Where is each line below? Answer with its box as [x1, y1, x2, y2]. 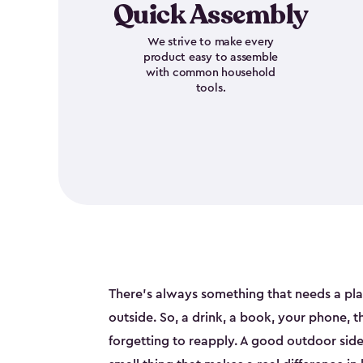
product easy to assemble [143, 52, 279, 63]
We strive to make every [147, 36, 275, 48]
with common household [146, 67, 275, 79]
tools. [195, 83, 226, 94]
